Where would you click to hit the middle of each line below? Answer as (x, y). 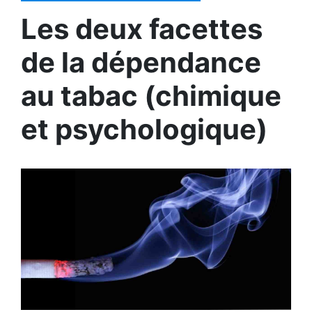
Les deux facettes (142, 29)
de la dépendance (141, 62)
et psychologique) (144, 129)
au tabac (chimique (151, 96)
